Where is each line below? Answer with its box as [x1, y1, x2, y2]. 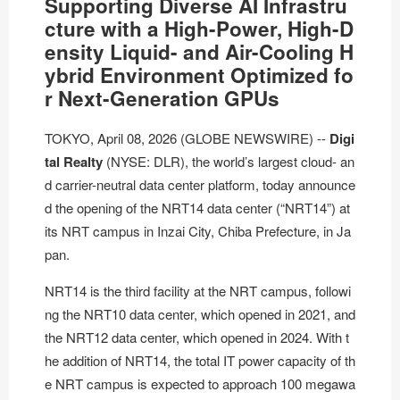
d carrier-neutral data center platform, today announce [45, 174, 355, 194]
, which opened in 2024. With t [176, 327, 349, 346]
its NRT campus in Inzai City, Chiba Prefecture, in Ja [45, 221, 351, 240]
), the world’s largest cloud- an [180, 151, 354, 171]
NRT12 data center [66, 327, 176, 346]
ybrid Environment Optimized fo [45, 61, 354, 90]
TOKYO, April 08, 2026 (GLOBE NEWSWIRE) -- [45, 128, 329, 147]
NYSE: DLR [111, 151, 180, 171]
